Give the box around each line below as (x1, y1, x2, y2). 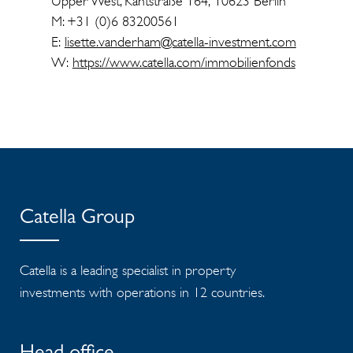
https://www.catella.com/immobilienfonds (72, 53, 295, 71)
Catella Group (20, 208, 135, 229)
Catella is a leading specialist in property (20, 261, 236, 279)
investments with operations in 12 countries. (20, 283, 265, 301)
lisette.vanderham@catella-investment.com (64, 32, 296, 50)
